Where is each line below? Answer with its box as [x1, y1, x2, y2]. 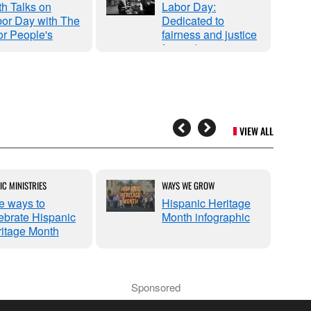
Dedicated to [162, 12, 224, 28]
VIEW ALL [239, 123, 274, 138]
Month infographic [162, 208, 250, 225]
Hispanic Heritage [162, 194, 251, 211]
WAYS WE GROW [162, 178, 215, 192]
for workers [162, 40, 216, 56]
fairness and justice [162, 26, 257, 42]
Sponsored [131, 279, 180, 294]
